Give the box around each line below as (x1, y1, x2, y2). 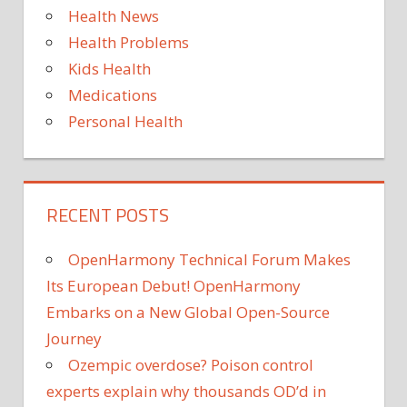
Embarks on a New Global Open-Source (46, 302, 330, 323)
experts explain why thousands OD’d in (46, 381, 326, 402)
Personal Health (68, 111, 183, 133)
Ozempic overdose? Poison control (68, 354, 313, 376)
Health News (68, 5, 159, 27)
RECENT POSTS (46, 201, 169, 230)
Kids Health (68, 58, 151, 80)
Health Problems (68, 32, 189, 54)
